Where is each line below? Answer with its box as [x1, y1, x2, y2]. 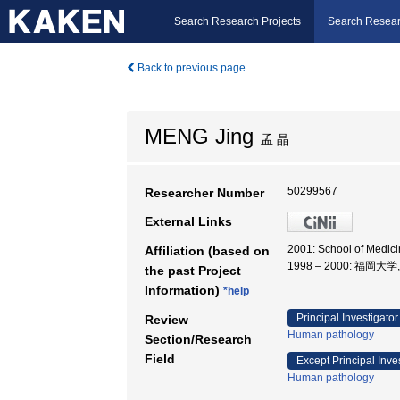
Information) [145, 283, 223, 297]
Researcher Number [145, 186, 264, 200]
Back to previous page [135, 62, 246, 74]
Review [145, 312, 188, 327]
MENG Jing [145, 124, 254, 148]
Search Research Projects [174, 15, 301, 28]
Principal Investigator [296, 312, 398, 324]
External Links [145, 214, 232, 229]
